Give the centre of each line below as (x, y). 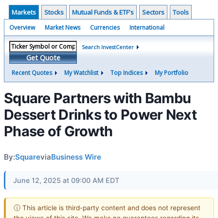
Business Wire (76, 157)
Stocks (54, 12)
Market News (63, 27)
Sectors (153, 12)
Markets (24, 12)
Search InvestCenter (108, 47)
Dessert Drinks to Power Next (100, 115)
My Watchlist (81, 73)
